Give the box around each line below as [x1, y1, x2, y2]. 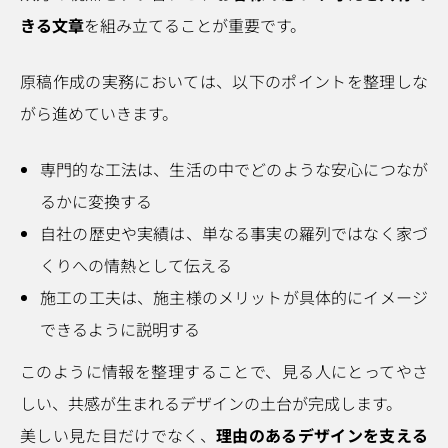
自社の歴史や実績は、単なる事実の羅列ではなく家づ [40, 221, 428, 245]
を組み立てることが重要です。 [84, 13, 306, 37]
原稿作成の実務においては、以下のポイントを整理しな [20, 69, 428, 93]
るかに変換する [40, 189, 152, 213]
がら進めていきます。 [20, 101, 178, 125]
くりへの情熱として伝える [40, 253, 232, 277]
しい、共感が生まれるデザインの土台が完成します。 [20, 391, 402, 415]
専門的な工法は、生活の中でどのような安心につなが [40, 157, 428, 181]
